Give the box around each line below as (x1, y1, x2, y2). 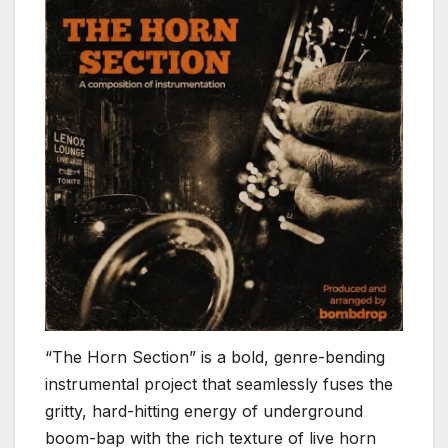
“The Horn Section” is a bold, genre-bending (45, 346, 385, 367)
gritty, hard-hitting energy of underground (45, 400, 363, 421)
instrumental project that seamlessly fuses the (45, 373, 393, 394)
